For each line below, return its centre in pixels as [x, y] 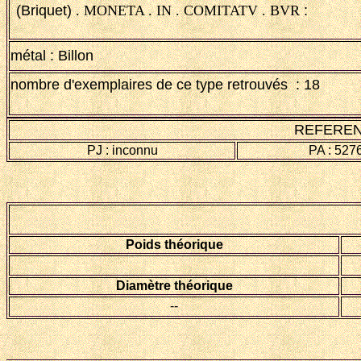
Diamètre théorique [174, 286]
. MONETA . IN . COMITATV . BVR [186, 11]
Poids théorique [174, 245]
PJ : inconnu [122, 150]
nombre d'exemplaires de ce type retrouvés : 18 [165, 85]
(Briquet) [44, 11]
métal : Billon [52, 56]
